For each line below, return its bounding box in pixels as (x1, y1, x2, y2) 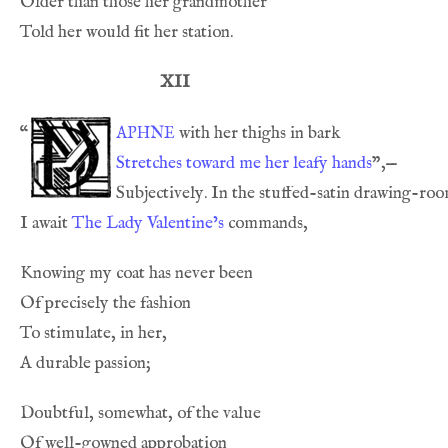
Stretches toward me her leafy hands (116, 152, 372, 174)
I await (20, 212, 72, 234)
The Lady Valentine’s (72, 212, 224, 234)
